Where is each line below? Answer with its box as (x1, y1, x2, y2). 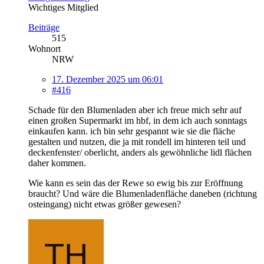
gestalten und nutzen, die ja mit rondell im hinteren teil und (28, 137, 246, 147)
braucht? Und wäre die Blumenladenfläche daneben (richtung (28, 189, 257, 199)
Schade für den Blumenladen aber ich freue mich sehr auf (28, 105, 242, 115)
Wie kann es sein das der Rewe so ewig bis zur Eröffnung (28, 178, 243, 189)
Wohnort (28, 44, 61, 54)
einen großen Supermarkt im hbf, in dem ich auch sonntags (28, 115, 247, 126)
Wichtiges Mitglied (28, 2, 98, 13)
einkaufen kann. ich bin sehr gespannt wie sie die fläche (28, 126, 235, 137)
